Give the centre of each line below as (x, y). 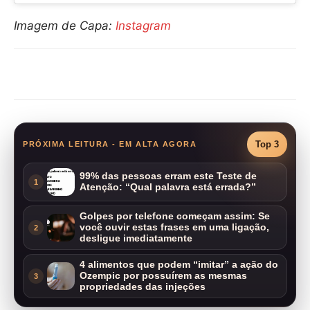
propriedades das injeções (143, 287)
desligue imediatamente (136, 239)
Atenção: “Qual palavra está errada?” (168, 188)
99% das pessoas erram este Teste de (168, 176)
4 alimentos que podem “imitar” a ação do (179, 265)
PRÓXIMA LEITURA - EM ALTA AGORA (110, 144)
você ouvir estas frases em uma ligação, (174, 228)
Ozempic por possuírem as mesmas (163, 276)
